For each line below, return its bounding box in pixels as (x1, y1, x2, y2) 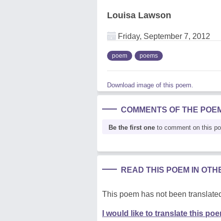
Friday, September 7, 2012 (116, 32, 210, 40)
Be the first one (109, 123, 155, 131)
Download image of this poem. (107, 81, 193, 89)
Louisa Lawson (107, 10, 171, 20)
